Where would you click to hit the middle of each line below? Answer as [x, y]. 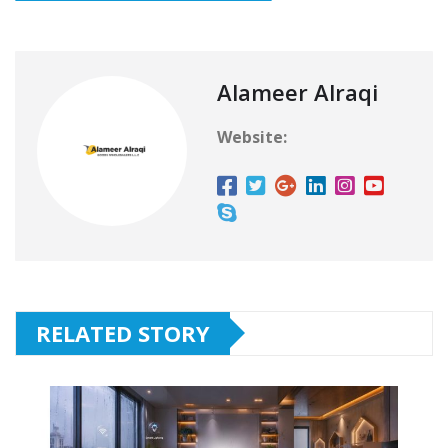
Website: [252, 136]
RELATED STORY [123, 332]
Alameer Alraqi [297, 91]
